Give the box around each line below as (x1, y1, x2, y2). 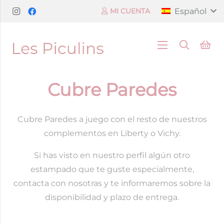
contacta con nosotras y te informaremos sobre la (13, 178, 210, 188)
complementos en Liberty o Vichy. (43, 128, 180, 138)
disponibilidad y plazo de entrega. (45, 192, 179, 202)
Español (174, 6, 206, 16)
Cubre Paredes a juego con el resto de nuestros (17, 114, 207, 124)
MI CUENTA (110, 6, 150, 15)
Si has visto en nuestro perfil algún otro (34, 150, 190, 160)
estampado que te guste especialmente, (30, 164, 194, 174)
